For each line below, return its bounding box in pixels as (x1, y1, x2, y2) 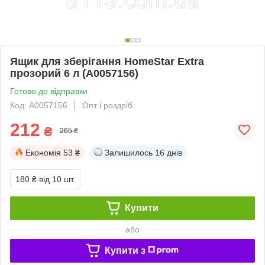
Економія (25, 147, 61, 157)
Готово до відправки (10, 86, 88, 96)
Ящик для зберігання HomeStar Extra (10, 55, 204, 67)
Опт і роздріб (82, 100, 132, 110)
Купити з (104, 245, 146, 256)
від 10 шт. (39, 174, 75, 184)
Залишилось (105, 147, 153, 157)
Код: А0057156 (10, 100, 67, 110)
